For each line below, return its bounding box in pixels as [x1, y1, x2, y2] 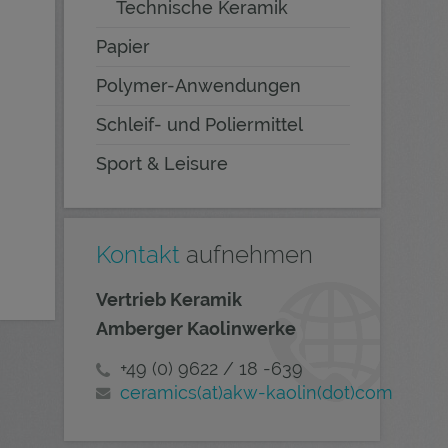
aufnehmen [180, 240, 313, 269]
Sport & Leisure [96, 153, 228, 174]
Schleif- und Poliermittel [96, 114, 303, 135]
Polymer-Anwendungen [96, 75, 301, 96]
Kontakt [96, 240, 180, 269]
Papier [96, 36, 150, 57]
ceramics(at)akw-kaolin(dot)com [120, 382, 393, 403]
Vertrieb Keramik [96, 289, 242, 310]
